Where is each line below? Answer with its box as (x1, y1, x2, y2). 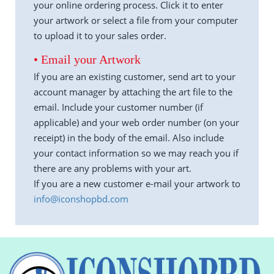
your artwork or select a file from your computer (34, 14, 238, 26)
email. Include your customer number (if (34, 101, 203, 113)
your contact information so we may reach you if (34, 147, 239, 159)
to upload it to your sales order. (34, 29, 166, 42)
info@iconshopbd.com (34, 193, 128, 205)
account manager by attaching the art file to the (34, 86, 232, 98)
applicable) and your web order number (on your (34, 116, 239, 128)
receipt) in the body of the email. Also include (34, 131, 224, 144)
